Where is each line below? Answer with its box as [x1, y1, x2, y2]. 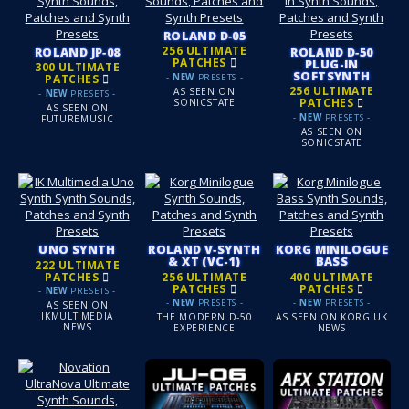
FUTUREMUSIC [41, 111, 114, 125]
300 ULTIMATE [35, 59, 121, 76]
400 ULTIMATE [288, 268, 374, 285]
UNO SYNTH [38, 241, 116, 258]
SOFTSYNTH [293, 68, 371, 85]
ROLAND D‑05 [163, 27, 246, 45]
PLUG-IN [304, 56, 359, 73]
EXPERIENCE [173, 320, 236, 334]
